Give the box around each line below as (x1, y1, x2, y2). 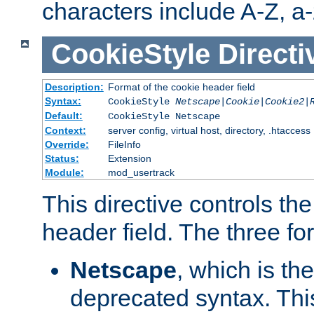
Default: (44, 109, 83, 121)
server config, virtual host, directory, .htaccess (107, 124, 310, 136)
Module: (44, 166, 84, 178)
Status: (44, 152, 79, 164)
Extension (107, 152, 151, 164)
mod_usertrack (107, 166, 175, 178)
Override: (44, 138, 89, 150)
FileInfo (107, 138, 141, 150)
